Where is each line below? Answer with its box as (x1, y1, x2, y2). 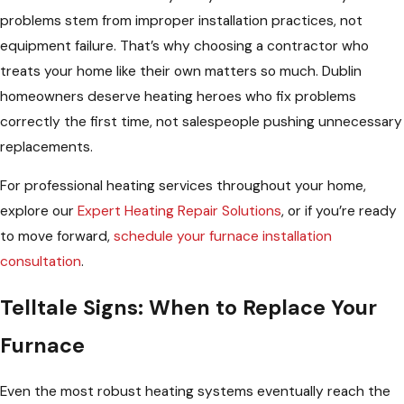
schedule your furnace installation (114, 227, 332, 246)
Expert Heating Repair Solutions (78, 202, 281, 221)
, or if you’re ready (281, 202, 397, 221)
